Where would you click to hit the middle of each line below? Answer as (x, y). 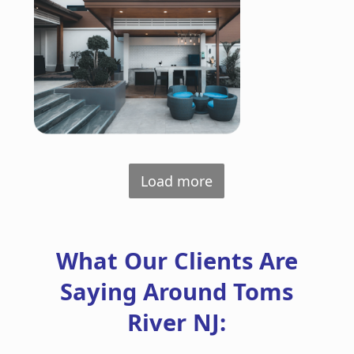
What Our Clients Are (177, 261)
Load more (177, 181)
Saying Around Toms (177, 292)
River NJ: (177, 323)
